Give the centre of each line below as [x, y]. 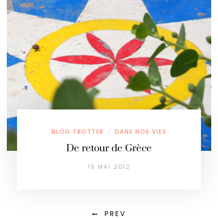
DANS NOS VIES [141, 132]
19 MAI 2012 [109, 167]
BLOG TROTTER [78, 132]
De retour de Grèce [109, 148]
